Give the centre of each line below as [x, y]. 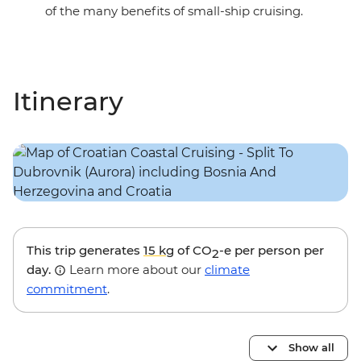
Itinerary [68, 101]
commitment [67, 288]
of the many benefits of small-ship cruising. [174, 10]
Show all [311, 348]
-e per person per [272, 250]
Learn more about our [135, 269]
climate [227, 269]
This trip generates [85, 250]
